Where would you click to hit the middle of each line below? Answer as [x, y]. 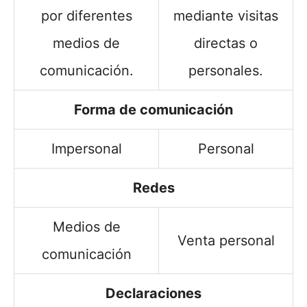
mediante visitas [226, 15]
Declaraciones [153, 293]
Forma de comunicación [153, 109]
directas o [226, 43]
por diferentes [86, 15]
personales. [226, 70]
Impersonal [86, 148]
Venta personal [226, 240]
